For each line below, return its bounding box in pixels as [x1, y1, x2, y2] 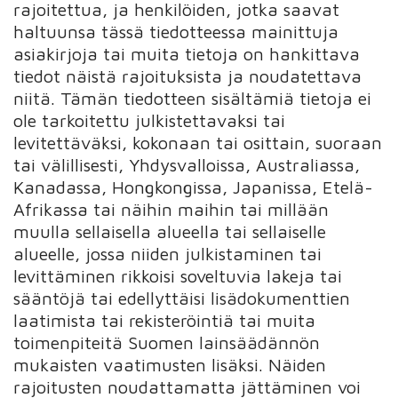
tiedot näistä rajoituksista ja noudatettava [13, 65, 362, 86]
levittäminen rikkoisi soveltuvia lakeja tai [13, 265, 343, 286]
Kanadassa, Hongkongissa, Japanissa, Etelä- [13, 176, 374, 197]
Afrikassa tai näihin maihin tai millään [13, 198, 330, 219]
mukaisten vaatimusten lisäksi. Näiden [13, 354, 327, 375]
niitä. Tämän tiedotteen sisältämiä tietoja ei [13, 87, 372, 108]
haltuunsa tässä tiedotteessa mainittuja [13, 20, 339, 42]
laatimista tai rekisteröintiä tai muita [13, 309, 316, 330]
